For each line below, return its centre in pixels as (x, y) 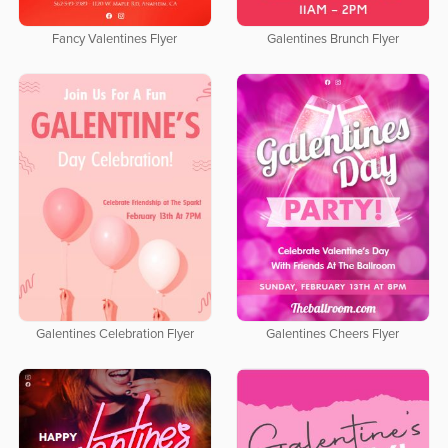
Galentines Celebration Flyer (114, 334)
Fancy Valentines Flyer (115, 39)
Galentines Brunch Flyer (332, 39)
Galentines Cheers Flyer (333, 334)
